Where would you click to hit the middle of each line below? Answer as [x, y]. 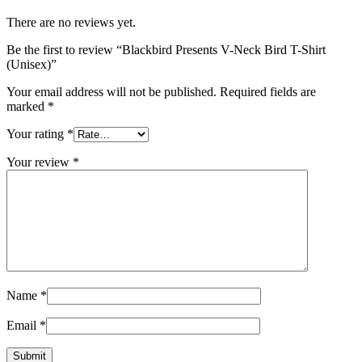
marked [27, 106]
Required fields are [268, 91]
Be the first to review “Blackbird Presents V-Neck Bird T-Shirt [166, 49]
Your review [40, 162]
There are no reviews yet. [71, 22]
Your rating [37, 133]
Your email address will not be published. [112, 91]
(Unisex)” [32, 64]
